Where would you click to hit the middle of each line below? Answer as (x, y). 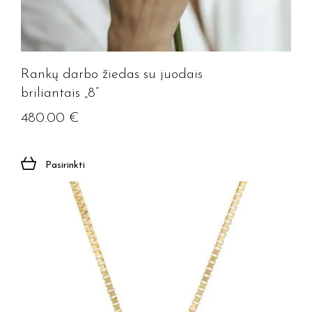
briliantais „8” (60, 93)
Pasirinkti (65, 165)
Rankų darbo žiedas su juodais (112, 75)
